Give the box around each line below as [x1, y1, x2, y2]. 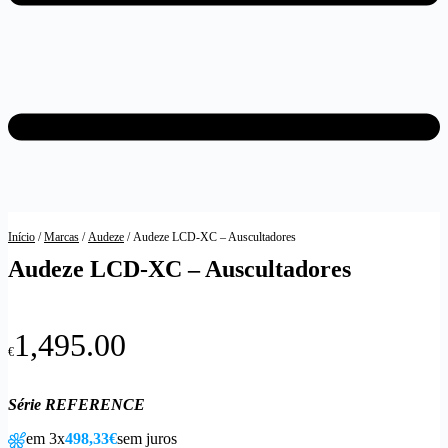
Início [8, 230, 35, 244]
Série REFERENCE [8, 396, 145, 413]
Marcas [44, 230, 79, 244]
